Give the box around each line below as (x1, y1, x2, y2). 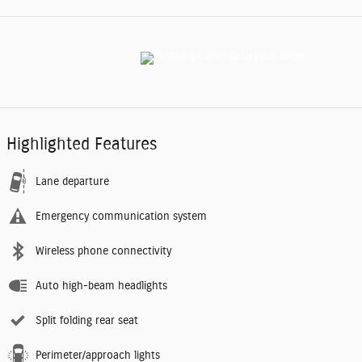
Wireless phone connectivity (36, 246, 171, 258)
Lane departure (36, 176, 109, 188)
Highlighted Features (6, 136, 158, 154)
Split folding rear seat (36, 315, 138, 327)
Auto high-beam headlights (36, 280, 167, 293)
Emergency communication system (36, 211, 207, 223)
